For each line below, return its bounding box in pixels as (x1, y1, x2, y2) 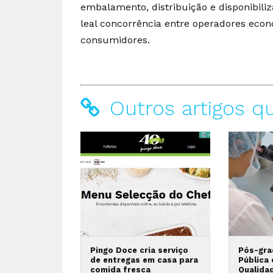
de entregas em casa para (90, 255, 198, 264)
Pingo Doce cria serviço (90, 245, 188, 255)
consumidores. (80, 34, 150, 46)
